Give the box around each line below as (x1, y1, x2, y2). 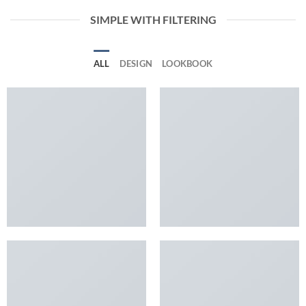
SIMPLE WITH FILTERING (89, 13, 217, 26)
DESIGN (119, 58, 153, 69)
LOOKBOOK (162, 58, 213, 69)
